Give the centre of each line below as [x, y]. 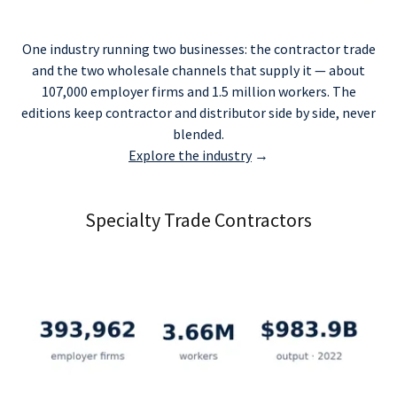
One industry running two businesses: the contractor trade [198, 49]
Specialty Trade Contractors [198, 220]
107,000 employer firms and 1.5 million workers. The [198, 91]
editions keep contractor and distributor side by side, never [198, 113]
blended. [198, 134]
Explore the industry [190, 155]
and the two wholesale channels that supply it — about [198, 70]
